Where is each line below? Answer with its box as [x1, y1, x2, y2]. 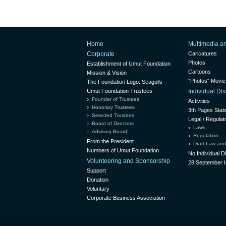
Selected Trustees [92, 112, 134, 118]
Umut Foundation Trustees [87, 87, 152, 94]
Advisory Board [92, 128, 127, 134]
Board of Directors [92, 120, 134, 126]
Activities [188, 97, 210, 104]
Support [87, 167, 106, 174]
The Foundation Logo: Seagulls [87, 78, 162, 85]
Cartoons [188, 68, 211, 75]
